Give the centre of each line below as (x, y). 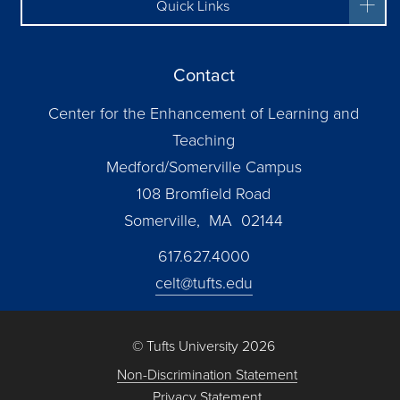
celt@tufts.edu (204, 283)
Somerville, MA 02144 (204, 221)
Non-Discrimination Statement (207, 375)
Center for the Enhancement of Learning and (204, 113)
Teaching (204, 140)
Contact (204, 75)
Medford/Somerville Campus (204, 167)
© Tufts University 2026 (204, 346)
